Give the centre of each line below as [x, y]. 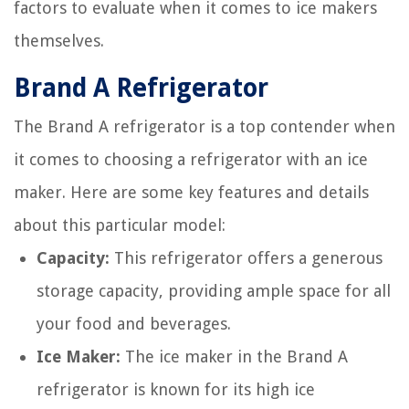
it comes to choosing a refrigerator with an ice [191, 159]
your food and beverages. [134, 324]
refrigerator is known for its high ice [176, 389]
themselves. [59, 41]
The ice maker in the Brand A [234, 357]
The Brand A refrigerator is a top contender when [204, 126]
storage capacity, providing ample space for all [214, 291]
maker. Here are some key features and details [191, 192]
